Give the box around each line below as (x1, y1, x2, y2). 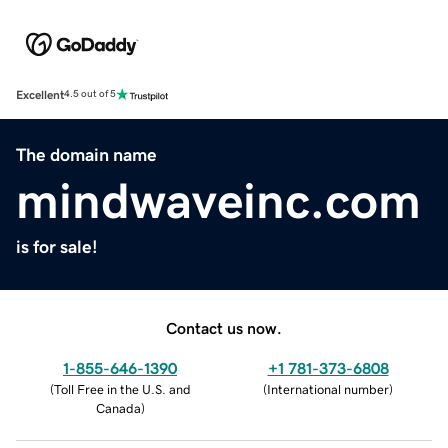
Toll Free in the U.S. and (53, 382, 191, 396)
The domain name (16, 145, 157, 164)
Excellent (16, 88, 64, 101)
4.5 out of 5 (64, 89, 116, 100)
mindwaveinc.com (16, 175, 421, 226)
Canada (95, 401, 141, 415)
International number (267, 382, 389, 396)
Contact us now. (166, 319, 282, 336)
